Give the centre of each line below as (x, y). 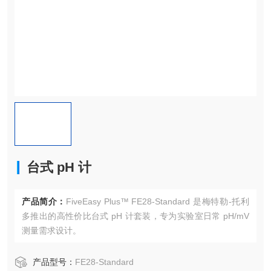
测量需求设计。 (51, 230)
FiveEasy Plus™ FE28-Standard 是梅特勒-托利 (158, 201)
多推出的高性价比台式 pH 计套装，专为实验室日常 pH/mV (135, 216)
